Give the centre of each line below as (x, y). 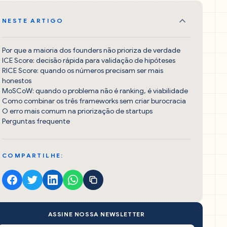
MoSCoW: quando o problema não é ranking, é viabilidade (95, 91)
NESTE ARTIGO (33, 21)
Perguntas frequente (36, 121)
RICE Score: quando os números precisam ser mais (83, 71)
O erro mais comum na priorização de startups (77, 111)
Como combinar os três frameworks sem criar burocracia (94, 101)
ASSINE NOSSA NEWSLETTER (96, 214)
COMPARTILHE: (33, 155)
